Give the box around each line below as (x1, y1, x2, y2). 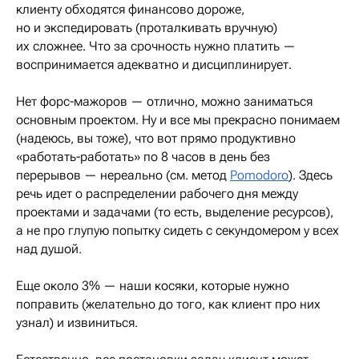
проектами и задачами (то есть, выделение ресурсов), (16, 204, 333, 220)
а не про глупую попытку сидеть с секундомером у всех (16, 222, 339, 238)
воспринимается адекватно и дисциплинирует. (16, 56, 292, 72)
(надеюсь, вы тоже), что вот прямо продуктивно (16, 130, 296, 146)
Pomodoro (230, 167, 288, 183)
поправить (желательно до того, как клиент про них (16, 296, 321, 312)
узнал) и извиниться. (16, 314, 138, 330)
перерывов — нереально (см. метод (16, 167, 230, 183)
